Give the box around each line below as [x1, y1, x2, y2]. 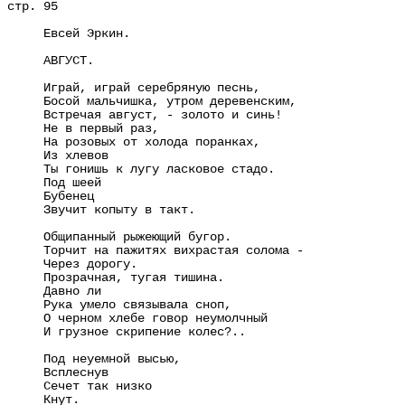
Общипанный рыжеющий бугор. [7, 231, 231, 244]
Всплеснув [7, 366, 108, 380]
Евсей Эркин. [7, 27, 130, 41]
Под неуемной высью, [7, 353, 181, 366]
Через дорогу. [7, 258, 137, 271]
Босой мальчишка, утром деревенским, [7, 95, 297, 108]
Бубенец [7, 190, 94, 203]
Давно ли [7, 285, 101, 298]
